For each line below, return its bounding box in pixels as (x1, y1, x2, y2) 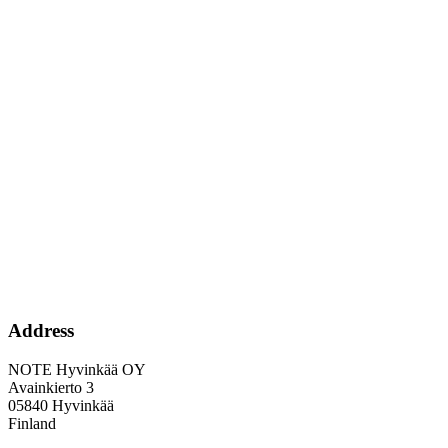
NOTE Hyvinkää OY (8, 360, 146, 378)
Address (8, 319, 74, 341)
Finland (8, 414, 56, 432)
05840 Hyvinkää (8, 396, 114, 414)
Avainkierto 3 (8, 378, 94, 396)
